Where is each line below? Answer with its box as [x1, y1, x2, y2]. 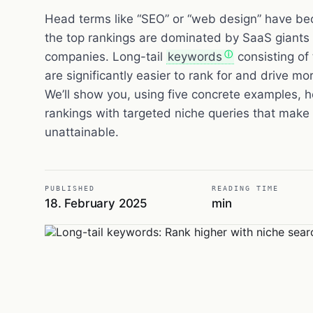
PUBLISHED [45, 184, 95, 192]
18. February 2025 [45, 196, 148, 210]
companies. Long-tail [45, 49, 166, 64]
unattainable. [45, 124, 119, 139]
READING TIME [212, 184, 279, 192]
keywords [168, 49, 222, 64]
